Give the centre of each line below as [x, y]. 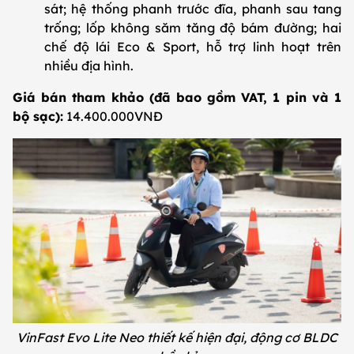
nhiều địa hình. [89, 66]
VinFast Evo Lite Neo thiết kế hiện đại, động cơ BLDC [177, 338]
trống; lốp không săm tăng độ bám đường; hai [193, 28]
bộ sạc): [38, 117]
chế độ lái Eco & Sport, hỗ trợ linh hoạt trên [193, 47]
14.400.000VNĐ [113, 117]
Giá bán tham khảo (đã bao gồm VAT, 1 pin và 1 [177, 98]
